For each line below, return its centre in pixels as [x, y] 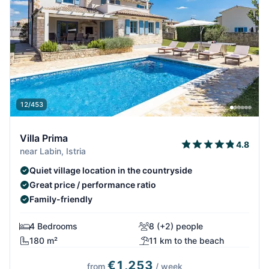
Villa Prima [44, 138]
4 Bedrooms [53, 226]
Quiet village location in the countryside [111, 171]
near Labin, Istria [53, 151]
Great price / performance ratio [93, 185]
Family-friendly [61, 199]
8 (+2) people [176, 226]
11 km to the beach [186, 241]
